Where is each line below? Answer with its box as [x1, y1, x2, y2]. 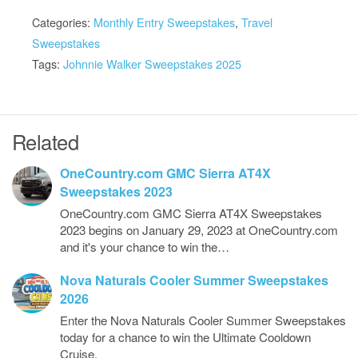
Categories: [32, 14, 93, 31]
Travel [241, 14, 272, 31]
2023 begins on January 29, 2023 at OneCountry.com [60, 221, 338, 239]
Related [12, 127, 79, 157]
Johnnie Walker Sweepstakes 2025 [63, 55, 241, 73]
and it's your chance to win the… [60, 238, 229, 256]
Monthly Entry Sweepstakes [93, 14, 235, 31]
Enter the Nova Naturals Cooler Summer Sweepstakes [60, 312, 346, 329]
